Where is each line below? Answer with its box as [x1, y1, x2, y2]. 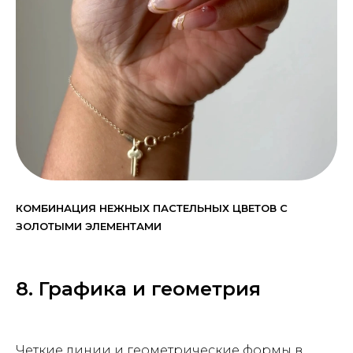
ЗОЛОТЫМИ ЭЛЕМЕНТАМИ [16, 219, 162, 232]
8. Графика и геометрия [16, 277, 261, 300]
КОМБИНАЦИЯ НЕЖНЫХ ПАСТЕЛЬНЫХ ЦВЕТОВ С [16, 201, 288, 214]
